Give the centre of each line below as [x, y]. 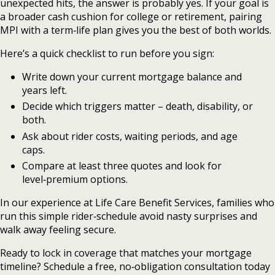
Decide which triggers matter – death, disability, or [137, 107]
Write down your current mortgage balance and [132, 76]
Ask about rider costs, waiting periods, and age [130, 136]
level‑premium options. [75, 180]
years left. [44, 90]
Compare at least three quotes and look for [122, 166]
